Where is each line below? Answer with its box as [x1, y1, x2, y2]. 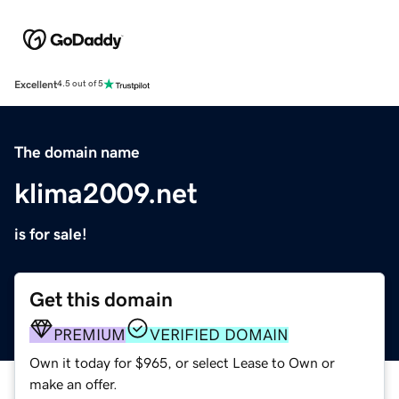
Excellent [14, 78, 57, 90]
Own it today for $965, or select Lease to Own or [29, 354, 335, 370]
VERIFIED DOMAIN [150, 326, 289, 343]
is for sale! [14, 225, 87, 242]
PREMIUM [53, 326, 126, 343]
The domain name [14, 143, 140, 160]
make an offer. [29, 376, 118, 391]
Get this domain [29, 289, 173, 310]
